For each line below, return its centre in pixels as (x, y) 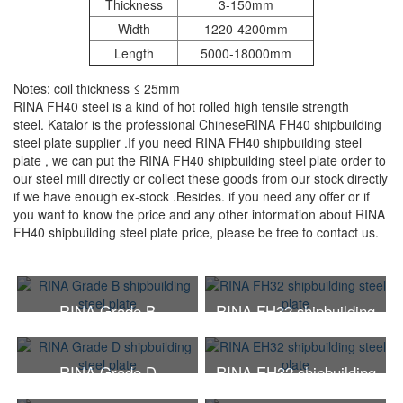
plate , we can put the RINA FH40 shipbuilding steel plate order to (200, 161)
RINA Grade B (107, 312)
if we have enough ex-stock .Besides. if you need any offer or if (192, 197)
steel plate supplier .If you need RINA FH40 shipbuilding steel (188, 143)
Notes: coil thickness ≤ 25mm (97, 89)
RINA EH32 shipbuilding (296, 373)
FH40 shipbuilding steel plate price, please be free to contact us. (196, 233)
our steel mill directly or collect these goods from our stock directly (201, 179)
